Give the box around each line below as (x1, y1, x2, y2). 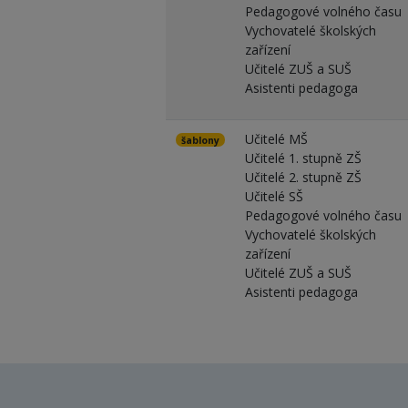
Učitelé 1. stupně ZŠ (244, 148, 362, 167)
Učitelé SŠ (244, 187, 303, 205)
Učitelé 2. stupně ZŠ (244, 168, 362, 186)
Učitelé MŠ (244, 129, 308, 148)
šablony (180, 133, 219, 147)
